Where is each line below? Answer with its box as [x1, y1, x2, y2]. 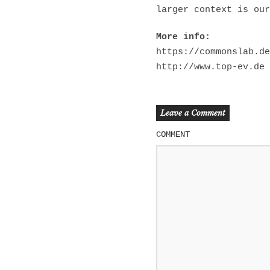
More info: [156, 31, 216, 42]
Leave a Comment [160, 107, 225, 118]
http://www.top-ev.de [156, 61, 265, 72]
